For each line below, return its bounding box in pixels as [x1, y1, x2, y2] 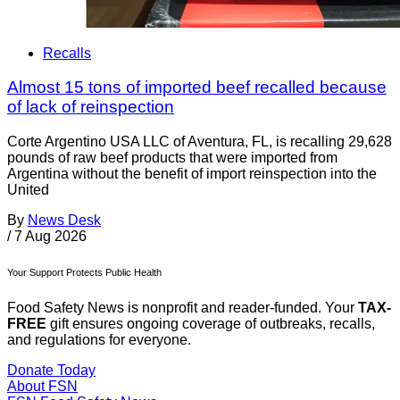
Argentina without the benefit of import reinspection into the [7, 166, 377, 182]
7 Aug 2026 [14, 229, 87, 245]
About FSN [7, 379, 78, 395]
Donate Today [7, 362, 96, 379]
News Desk [28, 212, 101, 229]
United [7, 182, 49, 198]
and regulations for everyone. [7, 332, 191, 348]
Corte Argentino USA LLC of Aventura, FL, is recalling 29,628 [7, 134, 392, 150]
